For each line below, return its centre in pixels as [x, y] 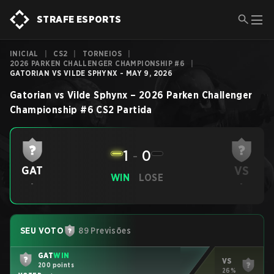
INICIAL [24, 54]
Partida [135, 110]
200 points [56, 265]
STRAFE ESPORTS [79, 19]
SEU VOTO [42, 231]
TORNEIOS [102, 54]
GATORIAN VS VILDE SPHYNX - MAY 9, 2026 [91, 73]
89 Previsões [105, 231]
